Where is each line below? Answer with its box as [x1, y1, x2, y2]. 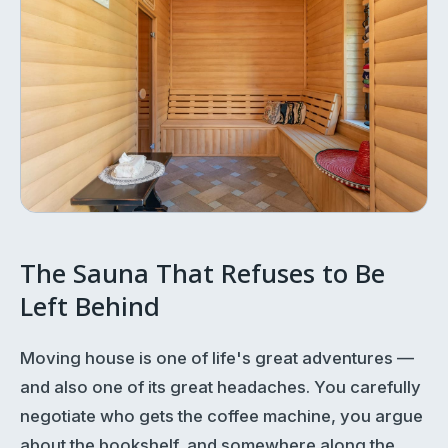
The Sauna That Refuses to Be [20, 256, 385, 296]
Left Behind [20, 289, 160, 329]
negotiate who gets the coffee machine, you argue [20, 405, 423, 426]
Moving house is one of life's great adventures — [20, 347, 414, 368]
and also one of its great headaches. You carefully [20, 376, 421, 397]
